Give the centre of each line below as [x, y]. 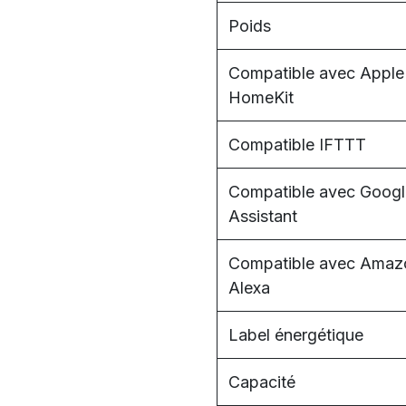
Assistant [263, 216]
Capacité [262, 382]
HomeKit [261, 97]
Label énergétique [296, 335]
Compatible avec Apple [316, 73]
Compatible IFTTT [297, 145]
